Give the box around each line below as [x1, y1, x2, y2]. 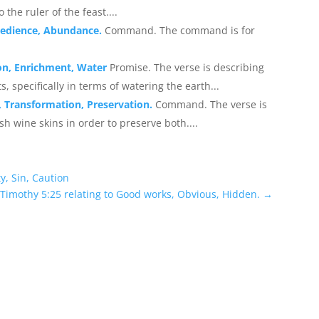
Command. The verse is [155, 97, 268, 111]
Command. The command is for [105, 23, 256, 37]
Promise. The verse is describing [110, 60, 265, 74]
